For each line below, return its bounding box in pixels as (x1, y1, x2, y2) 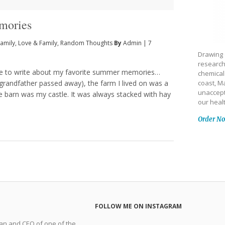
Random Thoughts (60, 38, 113, 47)
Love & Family (18, 38, 57, 47)
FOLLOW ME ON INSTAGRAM (95, 202, 182, 211)
